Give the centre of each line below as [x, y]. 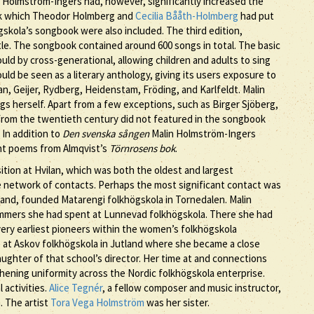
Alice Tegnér [76, 288]
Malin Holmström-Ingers [203, 133]
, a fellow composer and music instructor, [192, 288]
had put [256, 15]
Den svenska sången [106, 133]
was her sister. [177, 302]
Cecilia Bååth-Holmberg [187, 15]
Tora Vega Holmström [97, 302]
